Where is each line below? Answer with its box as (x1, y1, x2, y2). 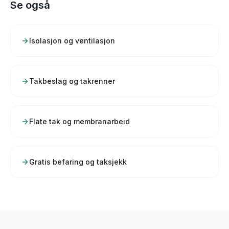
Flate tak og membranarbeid (29, 117, 130, 126)
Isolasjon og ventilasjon (29, 36, 115, 45)
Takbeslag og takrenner (29, 77, 115, 86)
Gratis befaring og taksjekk (29, 157, 127, 167)
